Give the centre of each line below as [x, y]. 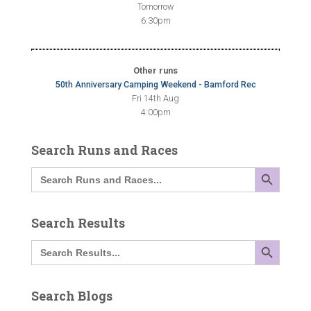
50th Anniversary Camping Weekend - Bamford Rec [155, 84]
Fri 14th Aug [155, 98]
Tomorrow [155, 7]
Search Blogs [72, 296]
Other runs [155, 70]
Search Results [78, 223]
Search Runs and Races [104, 150]
